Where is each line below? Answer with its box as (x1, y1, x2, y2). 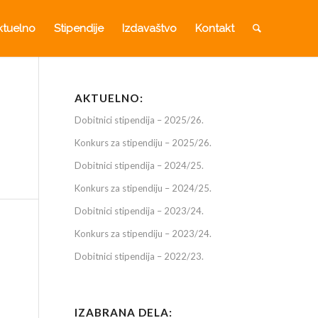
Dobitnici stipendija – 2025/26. (75, 114, 204, 126)
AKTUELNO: (75, 92, 144, 104)
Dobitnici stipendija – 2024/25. (75, 160, 204, 171)
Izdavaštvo (122, 22, 177, 35)
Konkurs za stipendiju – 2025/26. (75, 137, 212, 148)
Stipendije (54, 22, 104, 35)
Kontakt (195, 22, 234, 35)
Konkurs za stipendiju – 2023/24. (75, 228, 212, 239)
